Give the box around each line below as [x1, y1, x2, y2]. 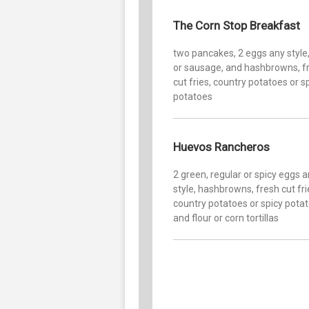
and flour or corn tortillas [173, 212, 279, 223]
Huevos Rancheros [173, 139, 270, 154]
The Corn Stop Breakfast [173, 18, 300, 32]
